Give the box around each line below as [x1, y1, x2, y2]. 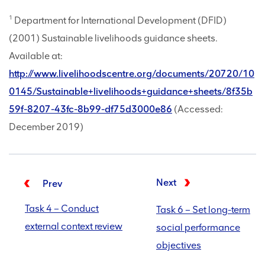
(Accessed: [172, 104, 223, 115]
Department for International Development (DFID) [12, 15, 227, 27]
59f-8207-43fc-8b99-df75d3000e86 [9, 104, 172, 115]
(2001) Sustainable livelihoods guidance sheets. [9, 33, 218, 44]
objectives [156, 240, 201, 251]
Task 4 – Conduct [25, 203, 99, 215]
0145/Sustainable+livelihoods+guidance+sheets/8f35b [9, 86, 253, 98]
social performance [156, 222, 240, 234]
